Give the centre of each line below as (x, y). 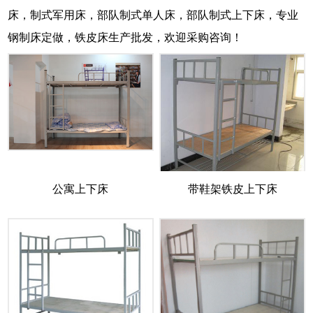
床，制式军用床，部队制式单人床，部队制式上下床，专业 (153, 15)
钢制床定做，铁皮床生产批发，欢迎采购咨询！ (125, 37)
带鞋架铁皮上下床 (232, 189)
